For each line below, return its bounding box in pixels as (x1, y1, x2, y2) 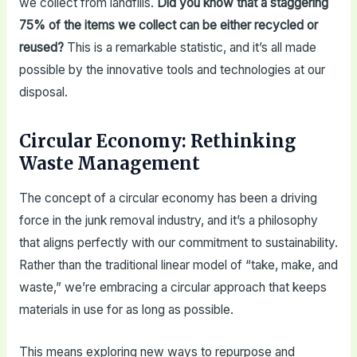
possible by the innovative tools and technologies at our (18, 61, 325, 77)
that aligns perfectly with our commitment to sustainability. (18, 235, 338, 251)
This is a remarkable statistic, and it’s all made (63, 39, 316, 55)
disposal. (18, 84, 68, 100)
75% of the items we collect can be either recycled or (18, 17, 318, 33)
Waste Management (18, 151, 200, 175)
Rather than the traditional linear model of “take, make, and (18, 257, 338, 273)
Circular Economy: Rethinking (18, 129, 296, 152)
